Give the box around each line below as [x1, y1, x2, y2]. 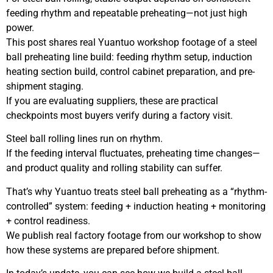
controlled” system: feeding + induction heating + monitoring [6, 200, 266, 212]
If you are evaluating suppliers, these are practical [6, 94, 218, 107]
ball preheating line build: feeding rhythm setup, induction [6, 51, 252, 63]
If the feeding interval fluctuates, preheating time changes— [6, 147, 260, 160]
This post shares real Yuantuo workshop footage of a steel [6, 36, 257, 48]
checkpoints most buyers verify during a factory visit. [6, 109, 233, 121]
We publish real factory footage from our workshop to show [6, 229, 261, 241]
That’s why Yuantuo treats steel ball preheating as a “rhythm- [6, 185, 267, 197]
